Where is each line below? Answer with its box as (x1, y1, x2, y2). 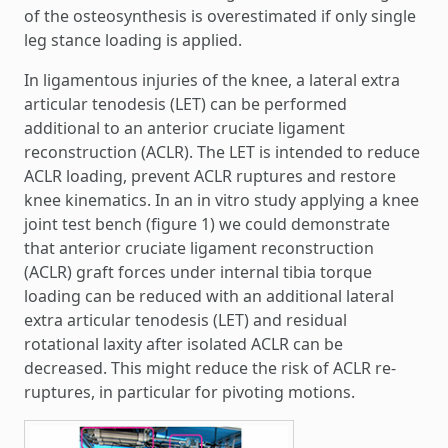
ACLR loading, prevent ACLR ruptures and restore (24, 164, 396, 187)
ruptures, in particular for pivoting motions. (24, 380, 355, 403)
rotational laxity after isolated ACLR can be (24, 332, 343, 355)
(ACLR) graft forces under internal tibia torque (24, 260, 372, 283)
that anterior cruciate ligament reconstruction (24, 236, 374, 259)
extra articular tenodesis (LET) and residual (24, 308, 347, 331)
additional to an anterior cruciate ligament (24, 116, 345, 139)
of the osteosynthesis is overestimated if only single (24, 4, 416, 27)
